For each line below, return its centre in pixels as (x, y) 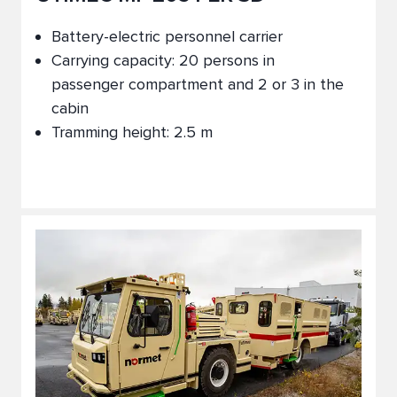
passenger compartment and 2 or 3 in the (198, 84)
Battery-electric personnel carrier (167, 36)
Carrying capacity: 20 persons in (163, 60)
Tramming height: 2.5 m (132, 132)
